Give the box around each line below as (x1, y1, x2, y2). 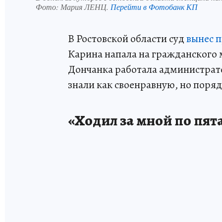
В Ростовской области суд (68, 31, 186, 47)
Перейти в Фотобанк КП (111, 1, 198, 12)
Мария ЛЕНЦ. (60, 1, 111, 12)
